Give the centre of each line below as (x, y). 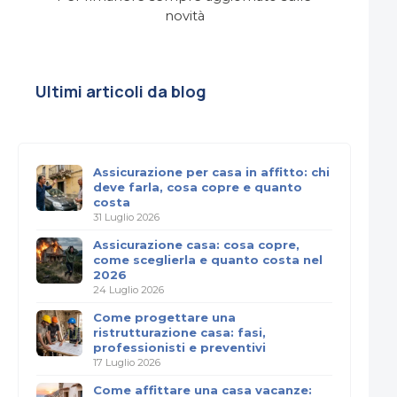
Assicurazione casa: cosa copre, (196, 245)
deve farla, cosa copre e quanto (198, 187)
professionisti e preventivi (179, 347)
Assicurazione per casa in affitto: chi (211, 172)
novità (184, 16)
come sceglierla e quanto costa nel (208, 260)
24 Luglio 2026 (128, 290)
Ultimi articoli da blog (121, 91)
